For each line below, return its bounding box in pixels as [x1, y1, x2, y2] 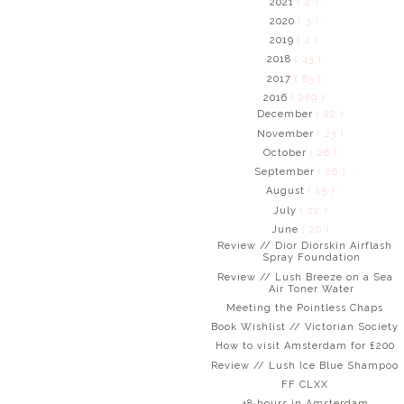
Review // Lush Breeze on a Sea [216, 271, 393, 283]
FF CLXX [281, 378, 329, 390]
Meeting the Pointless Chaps [226, 301, 384, 314]
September [254, 166, 319, 179]
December [256, 108, 317, 121]
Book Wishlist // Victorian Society [211, 321, 399, 334]
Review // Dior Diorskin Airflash [217, 240, 393, 252]
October [262, 146, 310, 159]
